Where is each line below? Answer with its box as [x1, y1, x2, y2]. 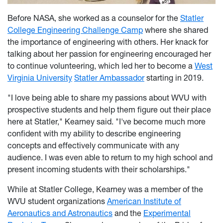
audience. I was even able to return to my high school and [7, 152, 213, 162]
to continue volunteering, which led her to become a [7, 60, 195, 71]
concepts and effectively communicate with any [7, 140, 179, 150]
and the [112, 208, 143, 218]
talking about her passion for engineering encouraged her [7, 48, 211, 59]
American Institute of [107, 196, 181, 206]
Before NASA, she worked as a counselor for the [7, 12, 180, 23]
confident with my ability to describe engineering [7, 128, 181, 138]
